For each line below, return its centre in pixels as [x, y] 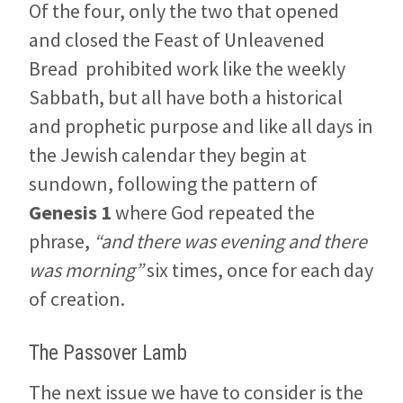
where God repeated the [213, 212]
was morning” [86, 269]
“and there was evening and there [230, 241]
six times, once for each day [258, 269]
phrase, [61, 241]
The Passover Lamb [108, 353]
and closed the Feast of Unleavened [177, 39]
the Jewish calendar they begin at [168, 154]
